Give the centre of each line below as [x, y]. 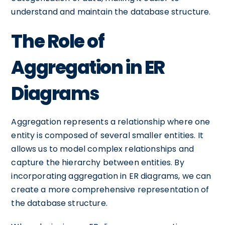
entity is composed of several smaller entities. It [107, 135]
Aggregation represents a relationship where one [111, 122]
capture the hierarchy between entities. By [98, 162]
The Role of [58, 41]
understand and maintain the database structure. [111, 12]
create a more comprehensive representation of [110, 190]
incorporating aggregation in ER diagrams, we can [111, 176]
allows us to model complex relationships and [102, 149]
